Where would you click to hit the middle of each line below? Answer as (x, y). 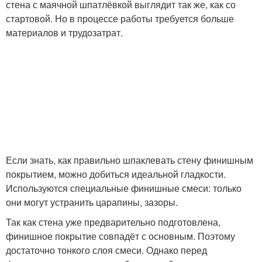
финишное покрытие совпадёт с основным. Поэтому (120, 236)
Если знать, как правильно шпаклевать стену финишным (130, 160)
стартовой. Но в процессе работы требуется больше (120, 19)
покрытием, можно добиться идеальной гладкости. (116, 174)
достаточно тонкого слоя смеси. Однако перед (106, 250)
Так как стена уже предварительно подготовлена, (113, 222)
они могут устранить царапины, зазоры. (92, 202)
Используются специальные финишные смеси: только (124, 188)
